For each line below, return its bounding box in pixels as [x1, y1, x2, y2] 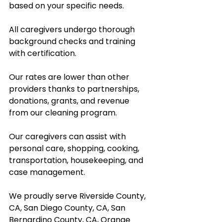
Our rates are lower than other [9, 71, 131, 83]
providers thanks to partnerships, [9, 83, 141, 95]
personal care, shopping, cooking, [9, 142, 141, 154]
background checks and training [9, 35, 137, 47]
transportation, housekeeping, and [9, 154, 145, 166]
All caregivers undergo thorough [9, 23, 137, 35]
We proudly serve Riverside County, [9, 190, 148, 202]
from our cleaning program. [9, 107, 121, 118]
